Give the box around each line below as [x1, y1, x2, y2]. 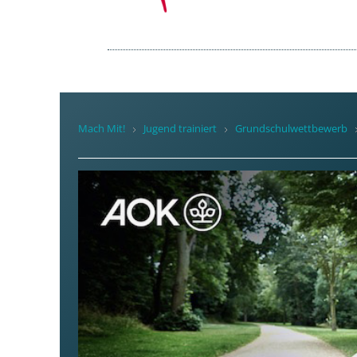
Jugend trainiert [143, 122, 218, 136]
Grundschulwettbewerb [235, 122, 348, 136]
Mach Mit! [78, 122, 126, 136]
